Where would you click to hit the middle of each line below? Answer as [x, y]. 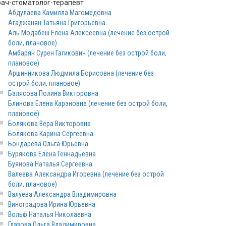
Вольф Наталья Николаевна [50, 214]
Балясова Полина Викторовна [53, 93]
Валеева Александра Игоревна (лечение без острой [86, 174]
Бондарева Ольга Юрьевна [48, 144]
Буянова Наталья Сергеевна [50, 164]
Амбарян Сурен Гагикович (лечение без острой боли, [87, 53]
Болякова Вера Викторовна [49, 124]
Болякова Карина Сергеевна [51, 134]
